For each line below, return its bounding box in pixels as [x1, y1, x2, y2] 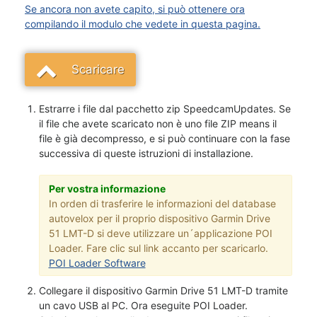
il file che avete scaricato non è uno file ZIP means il [39, 117, 277, 129]
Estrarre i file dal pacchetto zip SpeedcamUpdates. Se [39, 103, 291, 115]
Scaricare [71, 62, 125, 76]
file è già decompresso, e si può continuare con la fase [39, 132, 290, 144]
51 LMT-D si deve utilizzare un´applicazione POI [48, 226, 272, 239]
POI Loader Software [48, 256, 146, 269]
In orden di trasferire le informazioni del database [48, 197, 276, 209]
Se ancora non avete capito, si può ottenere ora [25, 3, 245, 15]
